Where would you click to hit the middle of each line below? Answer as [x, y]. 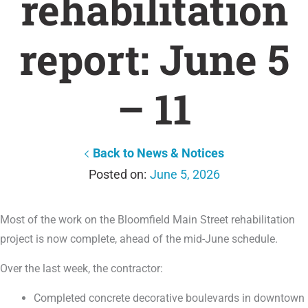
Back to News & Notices [158, 153]
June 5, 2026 [185, 174]
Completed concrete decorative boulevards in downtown [169, 298]
